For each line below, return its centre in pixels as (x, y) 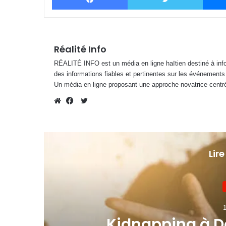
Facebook (88, 112)
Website (73, 112)
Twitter (98, 100)
